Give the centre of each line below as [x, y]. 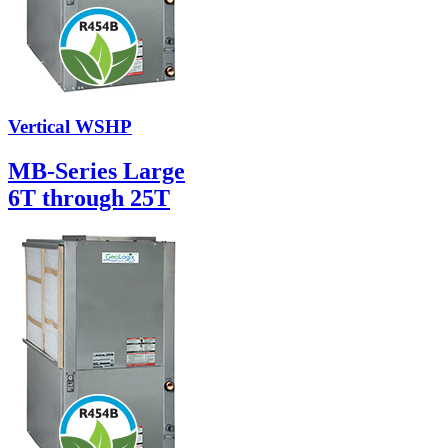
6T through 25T [89, 198]
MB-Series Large [96, 171]
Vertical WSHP [70, 127]
